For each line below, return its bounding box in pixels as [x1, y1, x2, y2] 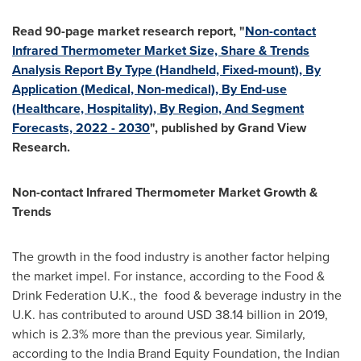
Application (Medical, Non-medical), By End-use [12, 80, 287, 98]
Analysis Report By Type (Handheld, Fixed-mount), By [12, 60, 321, 79]
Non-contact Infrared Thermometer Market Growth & [12, 183, 317, 201]
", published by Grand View [150, 118, 306, 137]
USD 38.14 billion [187, 305, 281, 324]
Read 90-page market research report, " [12, 22, 245, 40]
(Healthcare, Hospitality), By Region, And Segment [12, 99, 304, 118]
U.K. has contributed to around [12, 305, 187, 324]
